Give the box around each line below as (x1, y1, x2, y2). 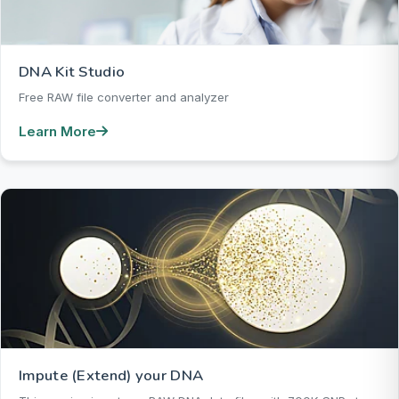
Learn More (19, 122, 96, 140)
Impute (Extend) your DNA (19, 364, 204, 386)
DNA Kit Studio (19, 61, 126, 82)
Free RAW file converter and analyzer (19, 89, 229, 104)
